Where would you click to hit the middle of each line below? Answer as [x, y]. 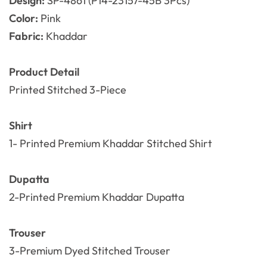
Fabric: [27, 36]
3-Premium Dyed [50, 251]
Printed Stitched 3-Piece [68, 90]
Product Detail [44, 72]
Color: [25, 18]
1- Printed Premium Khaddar [77, 144]
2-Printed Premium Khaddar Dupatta [97, 197]
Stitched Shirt [179, 144]
